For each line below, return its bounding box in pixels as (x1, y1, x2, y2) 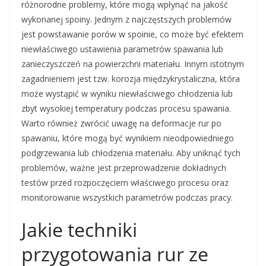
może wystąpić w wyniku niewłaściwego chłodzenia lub (21, 88, 233, 100)
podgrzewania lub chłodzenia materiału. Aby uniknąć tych (21, 147, 240, 159)
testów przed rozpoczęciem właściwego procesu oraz (21, 177, 229, 189)
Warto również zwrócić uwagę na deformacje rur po (21, 118, 221, 129)
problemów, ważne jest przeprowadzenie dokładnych (21, 162, 226, 174)
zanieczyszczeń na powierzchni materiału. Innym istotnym (21, 58, 244, 70)
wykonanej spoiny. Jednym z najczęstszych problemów (21, 14, 232, 26)
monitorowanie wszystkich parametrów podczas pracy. (21, 192, 233, 204)
